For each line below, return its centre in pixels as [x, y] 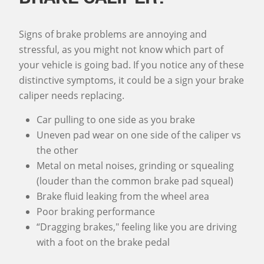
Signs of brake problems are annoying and [113, 34]
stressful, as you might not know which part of [121, 49]
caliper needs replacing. [72, 95]
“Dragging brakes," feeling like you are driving [137, 227]
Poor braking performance [96, 212]
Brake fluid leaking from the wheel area [123, 196]
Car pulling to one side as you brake [116, 120]
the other [57, 150]
